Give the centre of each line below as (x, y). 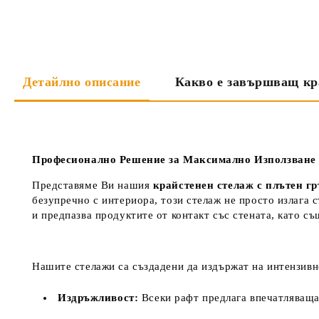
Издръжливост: (98, 297)
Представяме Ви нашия (93, 185)
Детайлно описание (82, 82)
